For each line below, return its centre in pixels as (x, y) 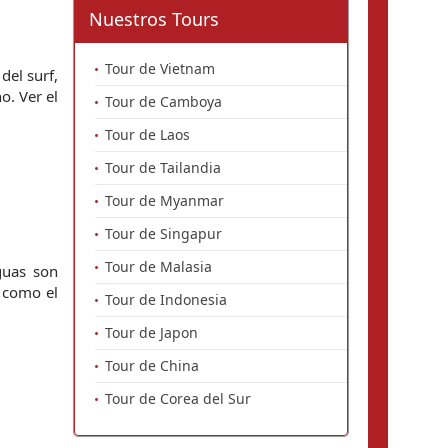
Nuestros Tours (154, 19)
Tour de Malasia (158, 266)
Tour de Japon (151, 332)
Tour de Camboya (163, 101)
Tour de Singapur (163, 233)
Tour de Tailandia (163, 167)
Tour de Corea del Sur (178, 398)
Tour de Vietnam (160, 68)
